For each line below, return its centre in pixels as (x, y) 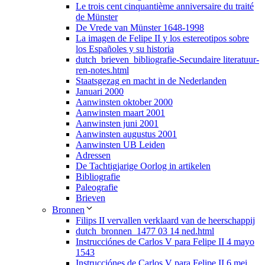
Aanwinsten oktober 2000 (124, 102)
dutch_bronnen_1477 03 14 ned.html (145, 231)
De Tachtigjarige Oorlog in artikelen (143, 166)
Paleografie (97, 188)
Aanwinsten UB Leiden (120, 145)
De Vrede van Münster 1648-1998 (140, 28)
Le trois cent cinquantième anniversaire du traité (165, 7)
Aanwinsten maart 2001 (120, 113)
